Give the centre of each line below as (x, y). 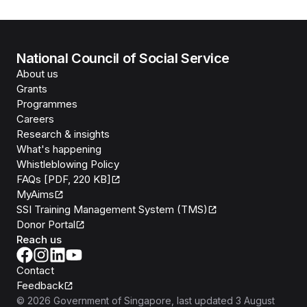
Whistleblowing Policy (68, 164)
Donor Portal (46, 225)
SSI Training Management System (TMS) (112, 210)
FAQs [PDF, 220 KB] (64, 180)
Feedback (40, 286)
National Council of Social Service (123, 59)
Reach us (39, 240)
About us (37, 74)
